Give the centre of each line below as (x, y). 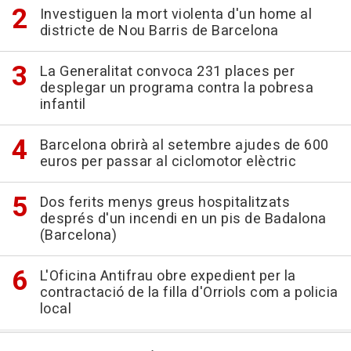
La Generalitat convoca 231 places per (167, 71)
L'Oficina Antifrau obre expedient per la (168, 276)
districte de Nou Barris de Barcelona (159, 31)
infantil (63, 104)
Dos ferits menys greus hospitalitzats (165, 202)
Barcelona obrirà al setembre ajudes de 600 (184, 145)
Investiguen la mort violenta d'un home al (175, 14)
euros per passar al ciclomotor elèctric (168, 161)
